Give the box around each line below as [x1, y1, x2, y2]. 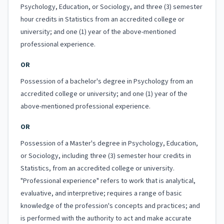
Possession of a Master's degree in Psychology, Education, [20, 138, 198, 148]
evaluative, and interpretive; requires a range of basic [20, 188, 182, 198]
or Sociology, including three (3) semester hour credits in [20, 151, 191, 161]
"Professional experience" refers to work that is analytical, [20, 176, 195, 186]
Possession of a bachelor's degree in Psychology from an [20, 76, 193, 86]
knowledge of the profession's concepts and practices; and [20, 201, 200, 211]
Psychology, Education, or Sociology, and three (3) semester [20, 2, 202, 12]
